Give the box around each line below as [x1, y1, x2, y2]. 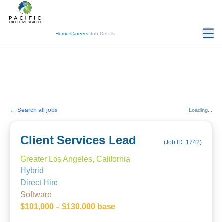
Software [20, 190, 52, 199]
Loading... [189, 107, 212, 113]
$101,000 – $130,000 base [20, 202, 115, 211]
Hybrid [20, 166, 44, 175]
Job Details [90, 30, 115, 36]
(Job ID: [164, 139, 186, 146]
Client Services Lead [20, 133, 136, 147]
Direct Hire [20, 178, 58, 187]
